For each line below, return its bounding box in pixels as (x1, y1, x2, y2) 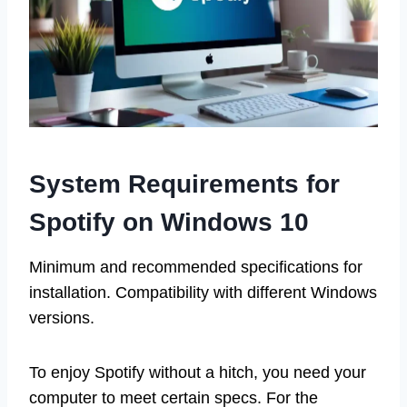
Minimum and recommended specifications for (29, 258, 362, 277)
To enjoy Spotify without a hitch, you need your (29, 363, 366, 382)
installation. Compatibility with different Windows (29, 283, 377, 303)
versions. (29, 309, 94, 328)
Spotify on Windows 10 (29, 208, 309, 237)
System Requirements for (29, 170, 340, 199)
